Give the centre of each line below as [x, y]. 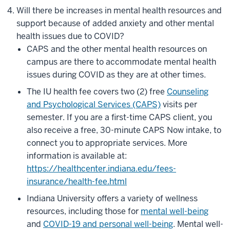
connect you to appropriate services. [97, 143]
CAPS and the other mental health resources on [117, 49]
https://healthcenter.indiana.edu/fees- [101, 169]
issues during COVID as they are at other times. [116, 75]
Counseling [188, 92]
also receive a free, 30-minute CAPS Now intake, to [124, 130]
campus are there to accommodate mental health [121, 62]
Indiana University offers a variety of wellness [112, 198]
